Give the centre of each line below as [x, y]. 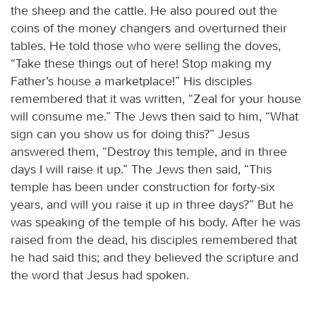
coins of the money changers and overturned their [149, 28]
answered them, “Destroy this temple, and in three [149, 151]
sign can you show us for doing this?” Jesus [130, 134]
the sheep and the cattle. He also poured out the [144, 10]
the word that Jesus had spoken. [100, 275]
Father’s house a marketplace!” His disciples [131, 81]
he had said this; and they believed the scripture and [154, 257]
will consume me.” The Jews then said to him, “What [154, 116]
